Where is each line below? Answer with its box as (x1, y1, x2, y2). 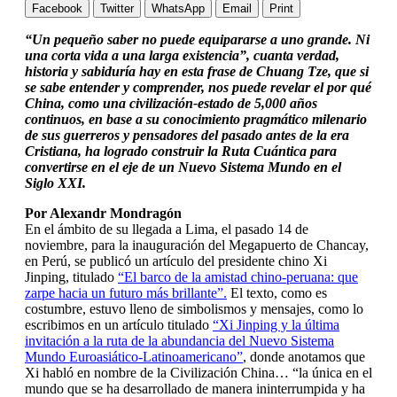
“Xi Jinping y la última (213, 316, 339, 332)
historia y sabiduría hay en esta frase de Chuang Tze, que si (25, 63, 369, 79)
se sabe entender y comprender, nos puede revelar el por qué (25, 79, 371, 95)
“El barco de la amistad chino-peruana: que (118, 269, 358, 284)
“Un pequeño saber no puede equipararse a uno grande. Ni (25, 31, 370, 47)
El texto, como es (227, 284, 327, 300)
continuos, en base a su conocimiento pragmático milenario (25, 111, 367, 127)
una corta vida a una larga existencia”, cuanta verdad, (25, 47, 339, 63)
